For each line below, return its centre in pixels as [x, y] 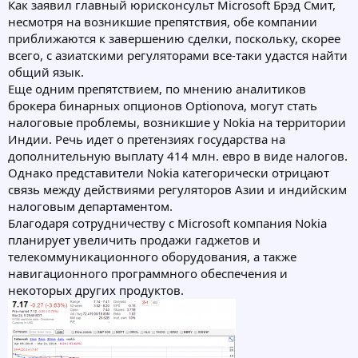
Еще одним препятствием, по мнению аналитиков [157, 89]
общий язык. [46, 72]
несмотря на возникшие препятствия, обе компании [163, 22]
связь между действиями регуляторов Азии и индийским [177, 190]
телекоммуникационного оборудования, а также [152, 257]
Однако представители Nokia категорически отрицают [169, 173]
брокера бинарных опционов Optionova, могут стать [163, 106]
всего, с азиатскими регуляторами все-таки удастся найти [178, 56]
